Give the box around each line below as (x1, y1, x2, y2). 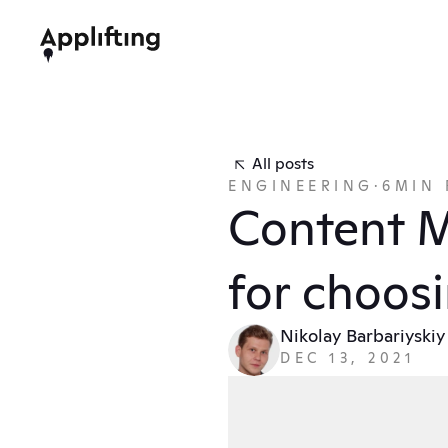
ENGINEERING (228, 177, 374, 195)
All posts (252, 153, 315, 174)
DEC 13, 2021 (280, 349, 416, 367)
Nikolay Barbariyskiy (280, 324, 446, 347)
